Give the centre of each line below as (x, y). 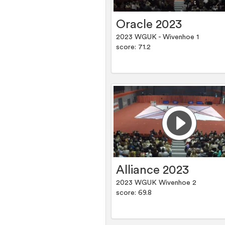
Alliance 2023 (153, 171)
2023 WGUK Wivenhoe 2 (156, 183)
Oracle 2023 (149, 25)
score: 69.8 (134, 193)
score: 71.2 (134, 47)
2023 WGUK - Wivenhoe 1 (158, 37)
